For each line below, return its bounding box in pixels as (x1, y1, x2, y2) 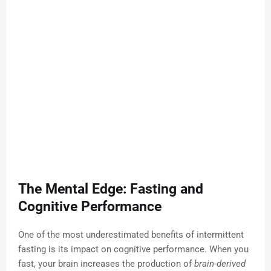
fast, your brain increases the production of (18, 258, 194, 270)
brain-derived (194, 258, 246, 270)
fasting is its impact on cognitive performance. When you (18, 244, 249, 255)
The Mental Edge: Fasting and (18, 181, 203, 198)
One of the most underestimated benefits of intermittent (18, 229, 244, 241)
